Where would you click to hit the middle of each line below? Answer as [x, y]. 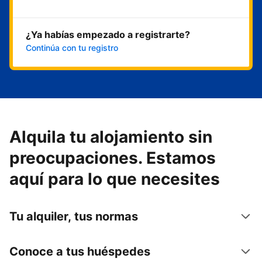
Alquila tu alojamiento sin [111, 137]
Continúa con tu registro [72, 48]
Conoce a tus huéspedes [80, 252]
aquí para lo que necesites [115, 179]
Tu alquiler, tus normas [74, 217]
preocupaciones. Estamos [113, 158]
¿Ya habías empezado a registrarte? [108, 34]
